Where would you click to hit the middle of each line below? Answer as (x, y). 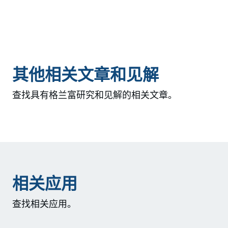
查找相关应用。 (44, 204)
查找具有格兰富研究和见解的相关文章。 (94, 95)
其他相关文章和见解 (85, 75)
